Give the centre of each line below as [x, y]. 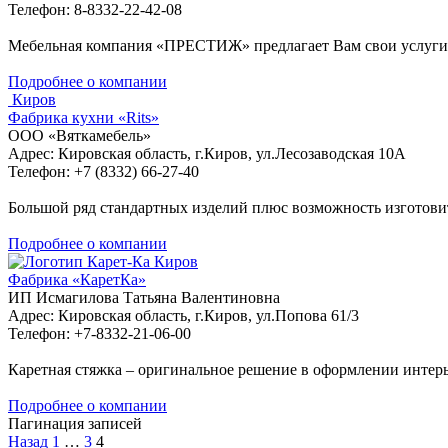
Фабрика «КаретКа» [77, 279]
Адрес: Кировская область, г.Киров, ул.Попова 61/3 [183, 315]
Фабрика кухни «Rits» [83, 117]
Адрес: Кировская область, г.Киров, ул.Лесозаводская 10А [207, 153]
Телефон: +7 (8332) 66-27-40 [103, 171]
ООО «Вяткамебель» [79, 135]
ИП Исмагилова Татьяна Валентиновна [144, 297]
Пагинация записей [75, 423]
